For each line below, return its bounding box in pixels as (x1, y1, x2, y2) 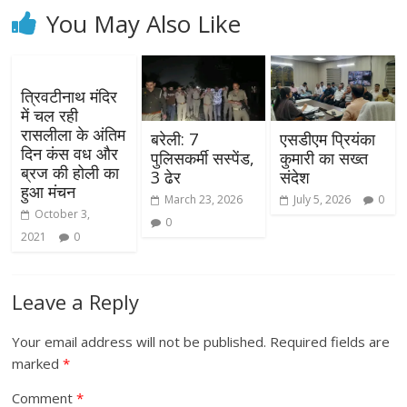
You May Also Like (46, 6, 242, 40)
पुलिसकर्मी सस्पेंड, (150, 146, 254, 169)
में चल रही (21, 104, 79, 126)
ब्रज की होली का (21, 161, 120, 184)
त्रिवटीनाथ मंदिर (21, 84, 118, 107)
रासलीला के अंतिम (21, 123, 126, 145)
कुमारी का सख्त (279, 146, 368, 169)
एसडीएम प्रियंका (279, 127, 375, 150)
